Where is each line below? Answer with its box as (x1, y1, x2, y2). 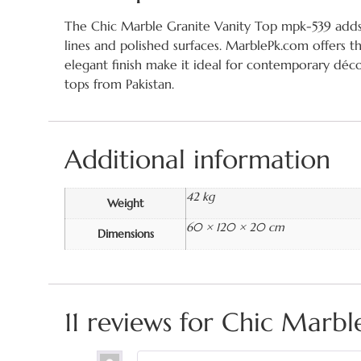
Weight (107, 195, 143, 210)
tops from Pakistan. (64, 76, 174, 93)
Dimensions (97, 226, 154, 241)
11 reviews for (64, 306, 222, 339)
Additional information (64, 143, 330, 176)
